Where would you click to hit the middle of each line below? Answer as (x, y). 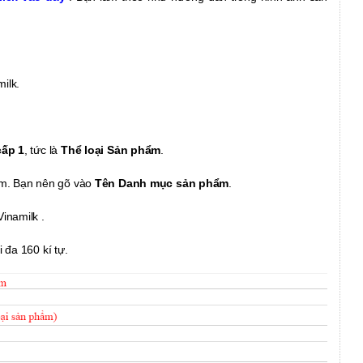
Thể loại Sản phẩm (111, 150)
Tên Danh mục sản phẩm (162, 184)
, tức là (42, 150)
